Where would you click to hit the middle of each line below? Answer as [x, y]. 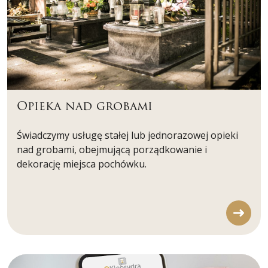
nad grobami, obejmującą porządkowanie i [112, 150]
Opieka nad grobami [85, 106]
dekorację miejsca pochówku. [82, 164]
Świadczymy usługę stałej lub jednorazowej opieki [127, 135]
